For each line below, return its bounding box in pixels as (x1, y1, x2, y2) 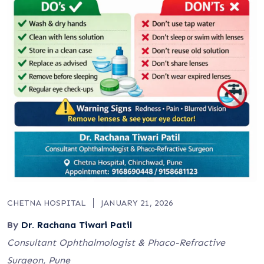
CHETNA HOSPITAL (7, 198, 86, 208)
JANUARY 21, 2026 (101, 198, 173, 208)
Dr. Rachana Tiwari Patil (21, 219, 132, 230)
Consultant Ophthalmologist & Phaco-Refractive (7, 237, 225, 248)
